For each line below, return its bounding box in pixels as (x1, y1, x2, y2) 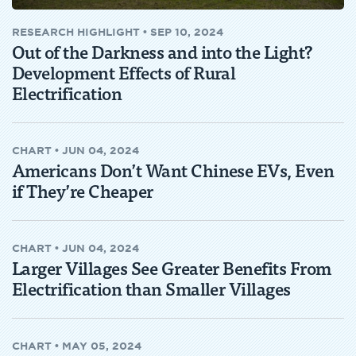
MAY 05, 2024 (62, 339, 141, 353)
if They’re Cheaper (12, 176, 153, 205)
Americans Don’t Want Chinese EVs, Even (12, 156, 335, 184)
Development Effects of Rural (12, 58, 236, 87)
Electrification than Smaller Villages (12, 274, 291, 303)
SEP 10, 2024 (150, 25, 223, 39)
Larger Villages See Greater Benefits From (12, 253, 331, 282)
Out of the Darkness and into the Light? (12, 37, 312, 66)
